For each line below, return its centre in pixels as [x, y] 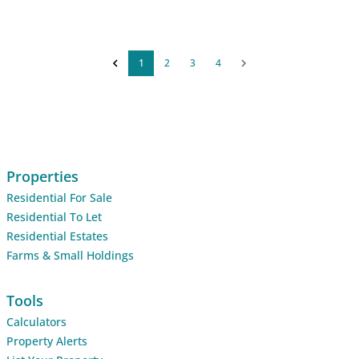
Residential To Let [54, 216]
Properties [42, 176]
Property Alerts [47, 341]
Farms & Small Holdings [70, 255]
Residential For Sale [59, 197]
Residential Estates [57, 236]
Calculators [36, 321]
